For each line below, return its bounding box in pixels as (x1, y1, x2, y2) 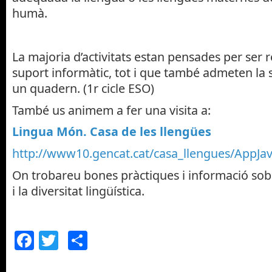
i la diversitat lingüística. (12, 182, 144, 199)
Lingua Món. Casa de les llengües (12, 123, 211, 140)
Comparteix (87, 226, 194, 253)
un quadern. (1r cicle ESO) (12, 80, 154, 97)
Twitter (58, 226, 122, 253)
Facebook (34, 226, 121, 253)
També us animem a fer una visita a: (12, 101, 211, 118)
